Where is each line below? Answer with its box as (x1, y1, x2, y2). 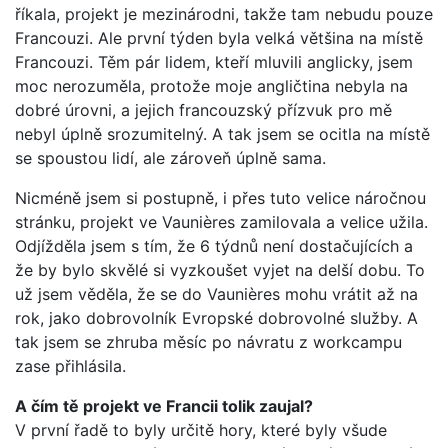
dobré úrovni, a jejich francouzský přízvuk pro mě (15, 99, 392, 120)
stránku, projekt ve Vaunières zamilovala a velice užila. (15, 211, 428, 232)
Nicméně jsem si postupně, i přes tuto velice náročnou (15, 187, 426, 208)
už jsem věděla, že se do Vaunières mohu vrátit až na (15, 283, 418, 304)
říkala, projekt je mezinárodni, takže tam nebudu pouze (15, 3, 433, 24)
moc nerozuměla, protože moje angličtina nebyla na (15, 75, 408, 96)
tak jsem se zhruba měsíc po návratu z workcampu (15, 331, 402, 352)
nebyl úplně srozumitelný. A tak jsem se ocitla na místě (15, 123, 430, 144)
